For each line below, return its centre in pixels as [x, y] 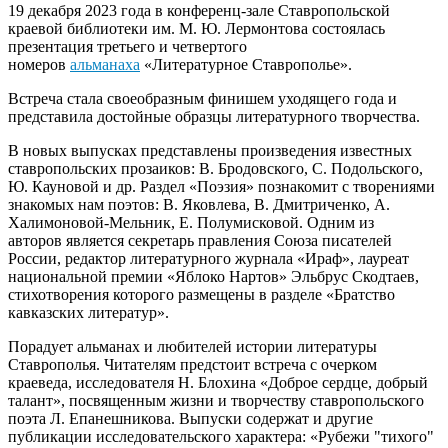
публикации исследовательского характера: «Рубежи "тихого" [221, 436]
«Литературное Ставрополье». [246, 64]
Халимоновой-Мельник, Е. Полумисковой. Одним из [191, 222]
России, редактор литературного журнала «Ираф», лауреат [208, 258]
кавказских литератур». [88, 312]
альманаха [105, 64]
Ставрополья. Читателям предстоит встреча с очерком [192, 364]
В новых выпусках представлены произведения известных [210, 150]
